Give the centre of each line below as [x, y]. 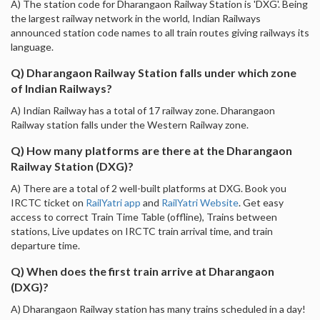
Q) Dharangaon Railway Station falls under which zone [154, 72]
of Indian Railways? [61, 88]
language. [32, 46]
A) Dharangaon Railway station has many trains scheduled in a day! [158, 309]
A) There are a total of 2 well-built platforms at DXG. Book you [149, 188]
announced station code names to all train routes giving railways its [160, 32]
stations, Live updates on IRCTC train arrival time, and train [142, 231]
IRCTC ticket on [48, 202]
